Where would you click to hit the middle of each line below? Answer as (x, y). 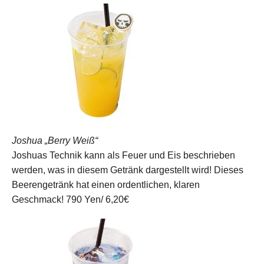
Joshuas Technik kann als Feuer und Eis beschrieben (123, 155)
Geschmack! (38, 199)
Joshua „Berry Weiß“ (55, 140)
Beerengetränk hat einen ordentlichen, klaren (106, 184)
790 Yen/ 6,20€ (98, 199)
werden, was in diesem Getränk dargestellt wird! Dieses (128, 170)
